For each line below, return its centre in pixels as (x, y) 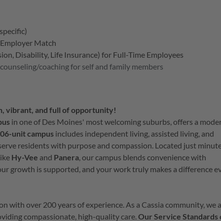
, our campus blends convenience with (143, 157)
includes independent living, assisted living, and (134, 134)
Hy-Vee (25, 157)
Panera (66, 157)
